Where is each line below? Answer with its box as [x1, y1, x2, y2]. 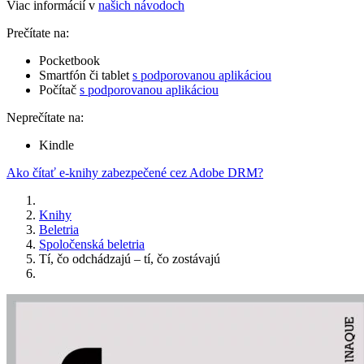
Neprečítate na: [6, 110, 84, 125]
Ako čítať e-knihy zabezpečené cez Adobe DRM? [6, 166, 263, 180]
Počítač [39, 83, 80, 97]
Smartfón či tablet [39, 68, 132, 83]
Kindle [39, 138, 74, 153]
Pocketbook [39, 54, 100, 68]
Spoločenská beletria [39, 237, 145, 252]
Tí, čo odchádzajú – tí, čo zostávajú [39, 252, 220, 266]
